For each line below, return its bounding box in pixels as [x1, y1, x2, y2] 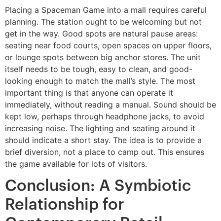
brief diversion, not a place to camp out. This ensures [5, 147, 204, 157]
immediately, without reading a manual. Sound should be [5, 99, 216, 110]
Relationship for [5, 197, 124, 213]
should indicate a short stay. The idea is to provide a [5, 135, 202, 145]
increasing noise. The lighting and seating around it [5, 123, 195, 133]
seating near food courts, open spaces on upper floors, [5, 40, 212, 50]
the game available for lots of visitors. [5, 158, 147, 169]
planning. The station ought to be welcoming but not [5, 16, 202, 27]
